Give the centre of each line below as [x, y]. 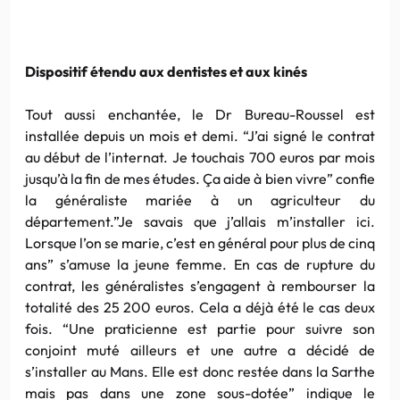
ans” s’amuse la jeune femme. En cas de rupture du [200, 264]
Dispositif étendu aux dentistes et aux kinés [166, 71]
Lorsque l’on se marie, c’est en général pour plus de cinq [200, 242]
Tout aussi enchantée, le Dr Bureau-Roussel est [200, 114]
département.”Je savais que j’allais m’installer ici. [200, 221]
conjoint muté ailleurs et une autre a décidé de [200, 350]
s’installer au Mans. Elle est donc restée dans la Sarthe [200, 371]
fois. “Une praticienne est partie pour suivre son [200, 328]
